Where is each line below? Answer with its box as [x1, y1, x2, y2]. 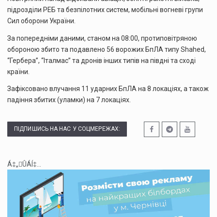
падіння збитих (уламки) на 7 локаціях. [7, 96, 131, 104]
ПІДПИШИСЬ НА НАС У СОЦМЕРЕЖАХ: [14, 125, 120, 132]
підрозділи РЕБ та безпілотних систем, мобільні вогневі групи [7, 6, 203, 14]
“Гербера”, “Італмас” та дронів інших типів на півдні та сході [7, 56, 196, 64]
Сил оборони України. [7, 17, 76, 25]
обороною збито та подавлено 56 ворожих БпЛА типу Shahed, [7, 45, 206, 53]
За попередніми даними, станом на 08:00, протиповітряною [7, 34, 197, 42]
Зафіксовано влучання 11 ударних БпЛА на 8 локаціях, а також [7, 85, 209, 93]
